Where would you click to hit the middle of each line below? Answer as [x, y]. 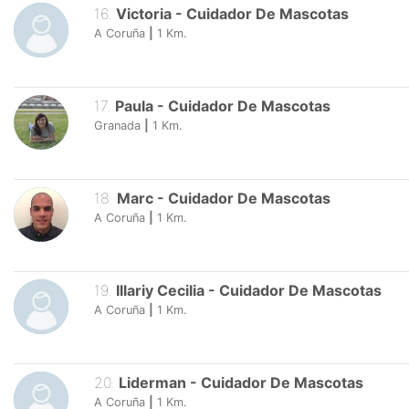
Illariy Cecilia [160, 291]
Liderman [154, 383]
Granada [117, 125]
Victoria [143, 13]
